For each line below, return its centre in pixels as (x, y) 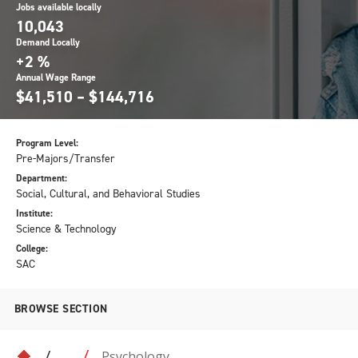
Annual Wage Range (56, 78)
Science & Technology (66, 229)
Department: (42, 178)
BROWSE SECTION (61, 309)
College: (32, 249)
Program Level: (47, 143)
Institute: (34, 213)
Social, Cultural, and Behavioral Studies (108, 194)
